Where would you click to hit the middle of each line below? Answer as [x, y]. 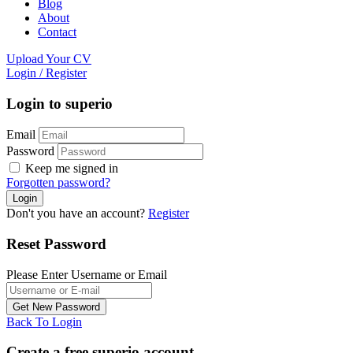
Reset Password [56, 243]
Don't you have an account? [77, 214]
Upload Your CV [49, 58]
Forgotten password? [58, 183]
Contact [57, 32]
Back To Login [44, 321]
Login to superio [59, 103]
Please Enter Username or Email [87, 274]
